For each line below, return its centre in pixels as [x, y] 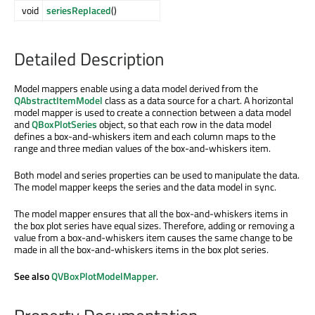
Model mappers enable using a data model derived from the [136, 88]
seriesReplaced [79, 10]
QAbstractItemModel [58, 100]
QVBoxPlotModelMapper [104, 276]
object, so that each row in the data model [184, 124]
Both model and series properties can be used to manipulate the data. [157, 174]
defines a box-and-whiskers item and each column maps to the [145, 136]
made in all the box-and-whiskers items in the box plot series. [141, 249]
